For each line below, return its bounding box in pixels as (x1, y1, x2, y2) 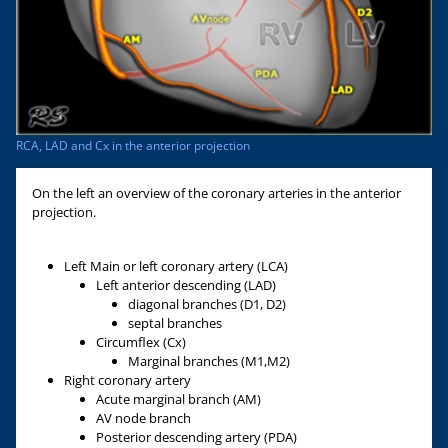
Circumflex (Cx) (96, 332, 186, 351)
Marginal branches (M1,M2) (128, 351, 290, 370)
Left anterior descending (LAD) (96, 275, 276, 294)
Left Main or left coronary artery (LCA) (64, 256, 288, 275)
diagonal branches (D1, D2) (128, 294, 286, 313)
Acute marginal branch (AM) (96, 389, 261, 408)
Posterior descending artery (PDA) (96, 427, 297, 446)
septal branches (128, 313, 222, 332)
